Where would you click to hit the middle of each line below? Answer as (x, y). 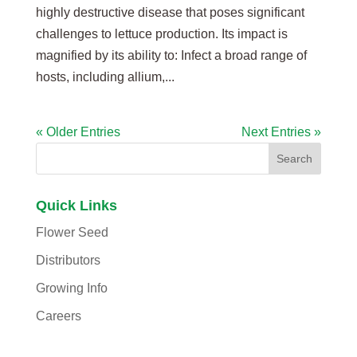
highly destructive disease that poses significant (170, 12)
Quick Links (76, 205)
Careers (58, 316)
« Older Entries (78, 131)
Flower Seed (72, 232)
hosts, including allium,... (105, 76)
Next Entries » (282, 131)
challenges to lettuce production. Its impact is (161, 33)
